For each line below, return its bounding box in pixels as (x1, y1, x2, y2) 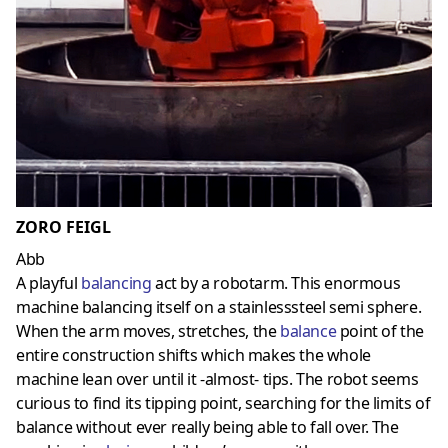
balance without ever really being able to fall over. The (16, 416, 399, 439)
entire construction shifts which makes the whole (16, 344, 371, 367)
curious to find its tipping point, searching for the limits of (16, 392, 431, 415)
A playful (16, 272, 81, 295)
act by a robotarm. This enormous (151, 272, 401, 295)
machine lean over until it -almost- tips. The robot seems (16, 368, 419, 391)
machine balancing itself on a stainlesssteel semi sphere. (16, 296, 422, 319)
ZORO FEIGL (16, 216, 111, 239)
